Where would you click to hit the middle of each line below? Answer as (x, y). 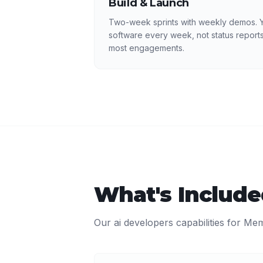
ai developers (144, 222)
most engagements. (146, 48)
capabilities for (208, 222)
